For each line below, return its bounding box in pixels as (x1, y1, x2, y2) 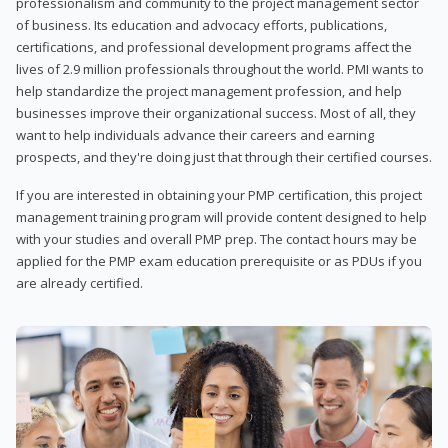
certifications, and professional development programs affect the (16, 37, 412, 56)
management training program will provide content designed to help (16, 207, 427, 226)
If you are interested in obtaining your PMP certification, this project (16, 185, 422, 204)
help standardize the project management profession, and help (16, 81, 402, 100)
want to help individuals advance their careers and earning (16, 125, 374, 144)
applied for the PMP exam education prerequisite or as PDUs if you (16, 251, 422, 270)
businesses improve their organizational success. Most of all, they (16, 103, 416, 122)
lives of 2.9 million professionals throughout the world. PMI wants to (16, 59, 424, 78)
